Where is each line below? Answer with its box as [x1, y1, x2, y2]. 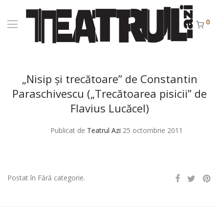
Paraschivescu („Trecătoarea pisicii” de [12, 86, 207, 101]
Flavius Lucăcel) [70, 101, 149, 115]
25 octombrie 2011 [123, 126, 183, 135]
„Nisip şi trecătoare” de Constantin [22, 71, 197, 86]
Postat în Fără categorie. [7, 173, 85, 182]
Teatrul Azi [87, 126, 121, 135]
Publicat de [50, 126, 87, 135]
